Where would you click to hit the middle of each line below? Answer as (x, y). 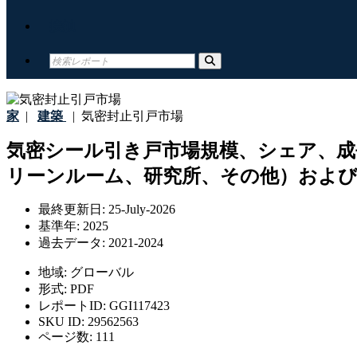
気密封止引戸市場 (129, 116)
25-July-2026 (142, 210)
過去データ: (73, 243)
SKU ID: (63, 322)
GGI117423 (139, 306)
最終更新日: (73, 210)
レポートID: (74, 306)
